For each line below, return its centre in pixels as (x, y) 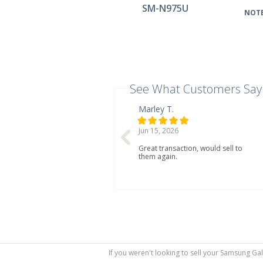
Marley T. (156, 109)
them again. (158, 156)
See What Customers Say (195, 89)
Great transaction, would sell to (190, 148)
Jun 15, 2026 (158, 131)
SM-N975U (165, 8)
